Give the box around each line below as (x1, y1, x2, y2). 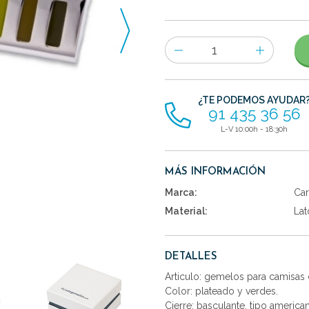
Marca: (165, 186, 197, 198)
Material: (165, 205, 208, 217)
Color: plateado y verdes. (165, 286, 278, 297)
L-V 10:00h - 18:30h (221, 124, 288, 134)
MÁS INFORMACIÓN (165, 166, 266, 177)
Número (164, 38, 201, 50)
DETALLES (165, 252, 217, 263)
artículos (164, 72, 202, 84)
